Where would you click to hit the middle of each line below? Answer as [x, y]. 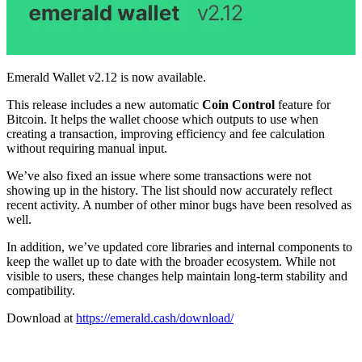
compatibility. [41, 290]
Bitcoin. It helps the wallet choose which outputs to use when [162, 119]
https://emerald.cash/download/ [155, 318]
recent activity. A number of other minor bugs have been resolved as [179, 204]
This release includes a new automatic [104, 104]
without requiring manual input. [87, 148]
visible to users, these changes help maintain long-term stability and [177, 276]
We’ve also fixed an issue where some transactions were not [159, 175]
